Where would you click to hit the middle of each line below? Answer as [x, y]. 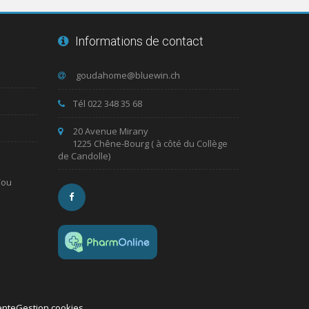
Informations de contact [139, 41]
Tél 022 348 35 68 [107, 103]
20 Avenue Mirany [110, 131]
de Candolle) [84, 156]
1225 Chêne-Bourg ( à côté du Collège [150, 143]
